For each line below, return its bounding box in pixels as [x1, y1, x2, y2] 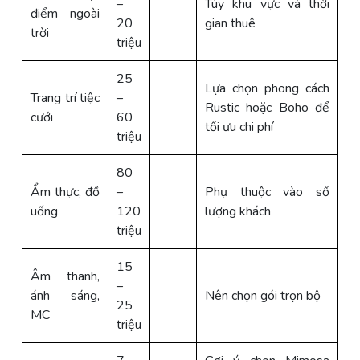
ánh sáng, [31, 286, 100, 305]
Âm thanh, [31, 267, 100, 285]
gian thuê [205, 14, 256, 32]
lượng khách [205, 202, 271, 220]
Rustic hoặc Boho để [205, 98, 329, 117]
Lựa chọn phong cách [205, 79, 329, 97]
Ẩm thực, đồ [31, 182, 100, 201]
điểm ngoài [31, 4, 100, 22]
